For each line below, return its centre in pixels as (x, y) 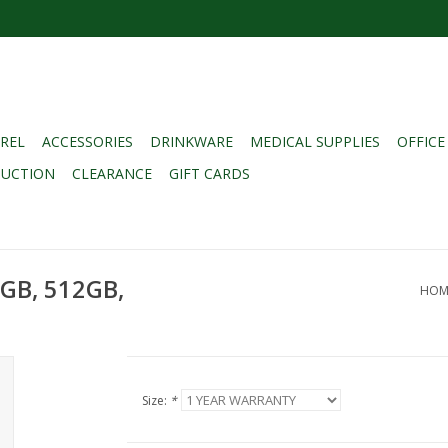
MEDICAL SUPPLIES (315, 141)
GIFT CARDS (209, 173)
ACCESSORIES (87, 141)
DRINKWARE (191, 141)
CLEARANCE (112, 173)
